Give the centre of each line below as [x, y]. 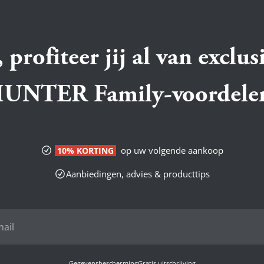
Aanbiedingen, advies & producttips [138, 174]
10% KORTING [85, 151]
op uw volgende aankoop [171, 151]
